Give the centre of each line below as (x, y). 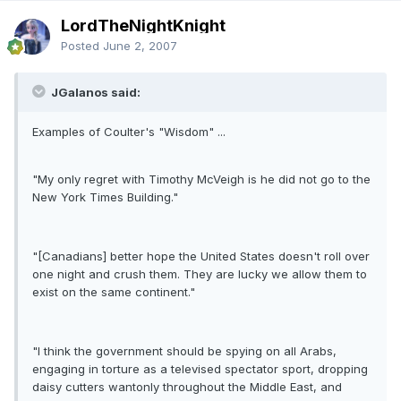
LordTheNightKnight (143, 25)
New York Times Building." (105, 196)
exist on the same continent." (114, 291)
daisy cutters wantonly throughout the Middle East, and (187, 386)
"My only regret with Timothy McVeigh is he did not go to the (201, 179)
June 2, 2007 (140, 45)
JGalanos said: (94, 92)
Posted (82, 45)
